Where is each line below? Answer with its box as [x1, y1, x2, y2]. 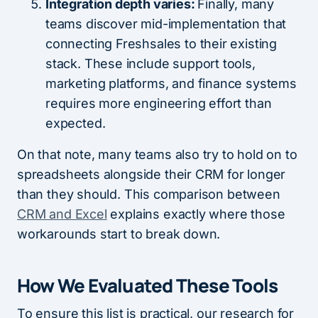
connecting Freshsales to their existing [45, 36, 277, 51]
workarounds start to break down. [17, 226, 221, 241]
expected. [45, 116, 106, 131]
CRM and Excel [17, 207, 107, 221]
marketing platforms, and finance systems [45, 76, 297, 91]
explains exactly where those [106, 207, 285, 221]
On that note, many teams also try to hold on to [17, 147, 297, 162]
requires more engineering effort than [45, 96, 272, 111]
